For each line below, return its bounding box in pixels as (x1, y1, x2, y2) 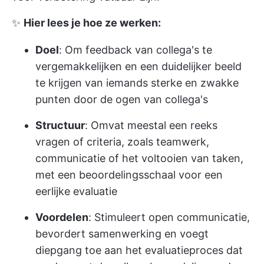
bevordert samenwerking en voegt (35, 227, 209, 240)
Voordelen (35, 211, 88, 223)
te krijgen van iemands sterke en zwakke (35, 77, 239, 89)
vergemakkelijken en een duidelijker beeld (35, 60, 242, 72)
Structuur (35, 119, 85, 131)
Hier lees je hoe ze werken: (24, 16, 161, 29)
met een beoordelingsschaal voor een (35, 169, 223, 181)
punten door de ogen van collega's (35, 93, 208, 105)
